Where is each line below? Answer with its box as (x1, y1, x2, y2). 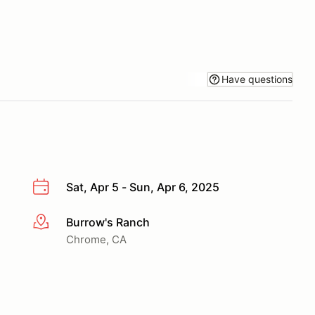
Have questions (221, 72, 292, 85)
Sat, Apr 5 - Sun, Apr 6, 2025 (66, 180, 219, 194)
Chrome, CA (66, 232, 127, 246)
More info (32, 215, 83, 230)
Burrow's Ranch (66, 214, 150, 229)
